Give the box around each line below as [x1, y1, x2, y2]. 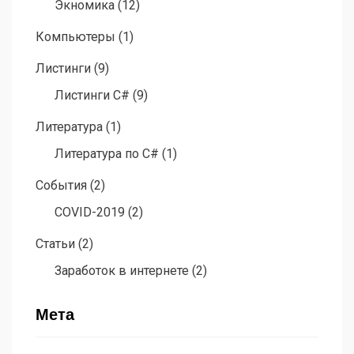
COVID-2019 [55, 205, 125, 220]
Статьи [36, 236, 75, 252]
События [36, 178, 87, 194]
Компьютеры [36, 29, 115, 45]
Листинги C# [55, 88, 130, 104]
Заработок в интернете [55, 263, 189, 279]
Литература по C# [55, 146, 159, 162]
